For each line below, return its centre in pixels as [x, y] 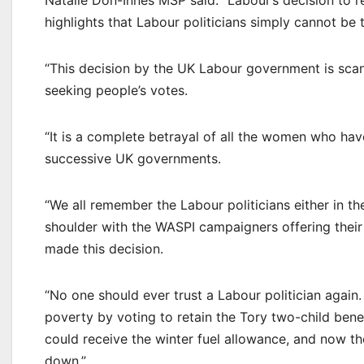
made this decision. [104, 249]
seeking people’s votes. [116, 90]
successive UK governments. [133, 158]
